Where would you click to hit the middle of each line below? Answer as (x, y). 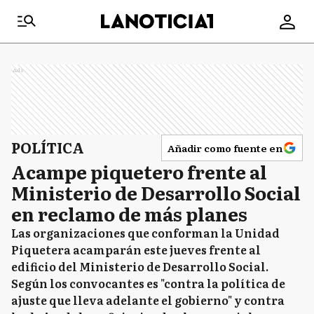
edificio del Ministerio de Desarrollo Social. (140, 266)
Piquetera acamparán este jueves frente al (136, 250)
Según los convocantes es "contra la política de (148, 283)
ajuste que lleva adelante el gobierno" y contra (148, 300)
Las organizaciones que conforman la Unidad (145, 233)
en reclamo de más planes (129, 213)
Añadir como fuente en (225, 148)
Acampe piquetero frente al (139, 171)
